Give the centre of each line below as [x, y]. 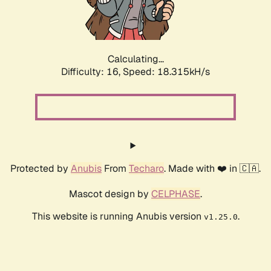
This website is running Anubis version [118, 217]
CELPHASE [176, 194]
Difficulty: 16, [92, 72]
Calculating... [135, 59]
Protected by [41, 169]
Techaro [146, 169]
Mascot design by [110, 194]
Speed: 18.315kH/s [166, 72]
